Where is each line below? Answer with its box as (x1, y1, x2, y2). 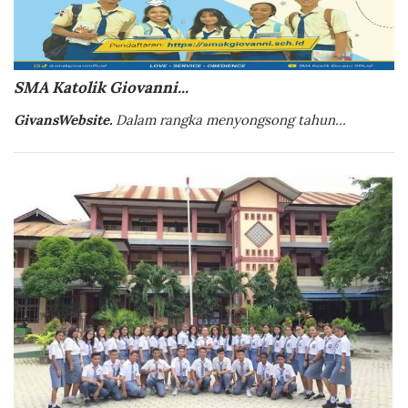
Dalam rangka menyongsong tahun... (116, 110, 346, 128)
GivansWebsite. (14, 110, 116, 128)
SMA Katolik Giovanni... (14, 76, 189, 97)
